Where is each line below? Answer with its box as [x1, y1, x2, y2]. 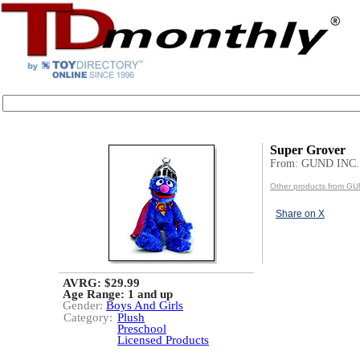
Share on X [276, 208, 325, 219]
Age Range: [63, 288, 128, 301]
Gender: [63, 299, 106, 312]
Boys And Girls [106, 299, 183, 312]
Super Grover [270, 143, 346, 157]
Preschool [117, 322, 166, 335]
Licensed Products [117, 333, 209, 346]
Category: [63, 311, 112, 324]
